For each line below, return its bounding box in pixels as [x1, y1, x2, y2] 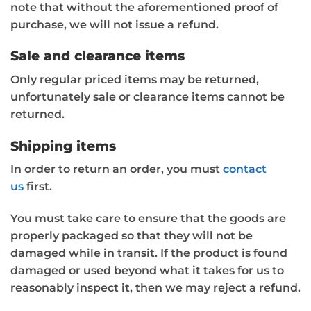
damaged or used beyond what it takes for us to [10, 264, 284, 278]
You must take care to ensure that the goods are [10, 212, 286, 226]
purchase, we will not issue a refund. [10, 17, 219, 31]
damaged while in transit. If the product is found [10, 246, 287, 260]
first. [24, 180, 52, 194]
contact [223, 162, 267, 176]
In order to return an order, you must [10, 162, 223, 176]
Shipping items [10, 137, 116, 154]
